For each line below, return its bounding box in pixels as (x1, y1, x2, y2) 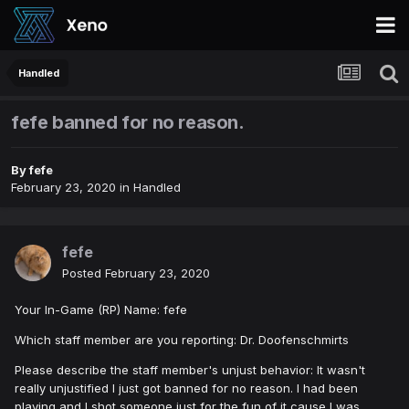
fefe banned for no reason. (11, 111, 245, 134)
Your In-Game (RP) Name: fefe (15, 302, 191, 318)
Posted (62, 266, 105, 281)
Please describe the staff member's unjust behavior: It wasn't (15, 362, 365, 378)
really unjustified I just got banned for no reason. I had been (15, 381, 358, 396)
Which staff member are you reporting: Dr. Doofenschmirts (15, 332, 349, 348)
